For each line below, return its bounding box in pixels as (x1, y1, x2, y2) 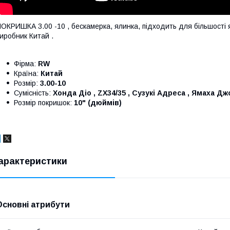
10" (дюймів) (74, 98, 122, 107)
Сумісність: (14, 88, 53, 97)
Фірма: (14, 59, 38, 68)
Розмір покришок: (14, 98, 74, 107)
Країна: (14, 69, 41, 78)
